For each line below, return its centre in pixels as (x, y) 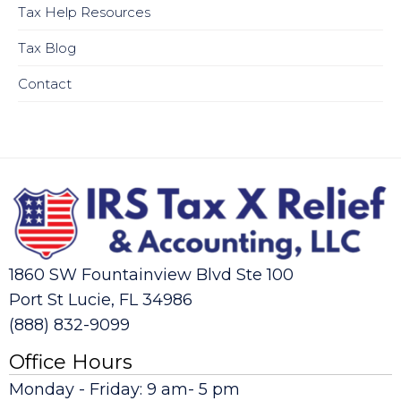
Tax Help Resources (84, 12)
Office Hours (71, 362)
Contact (45, 83)
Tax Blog (47, 47)
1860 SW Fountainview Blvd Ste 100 (151, 274)
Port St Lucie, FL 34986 (101, 300)
